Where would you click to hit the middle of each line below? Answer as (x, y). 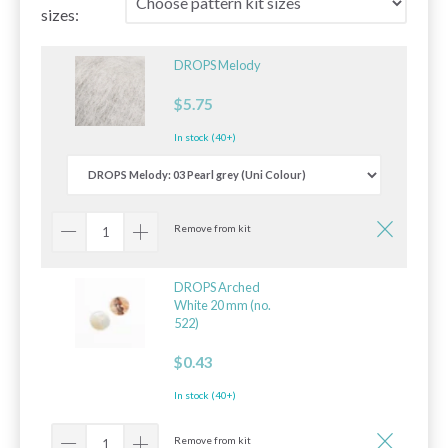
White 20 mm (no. (222, 304)
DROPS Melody (217, 64)
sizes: (60, 14)
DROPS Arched (217, 286)
